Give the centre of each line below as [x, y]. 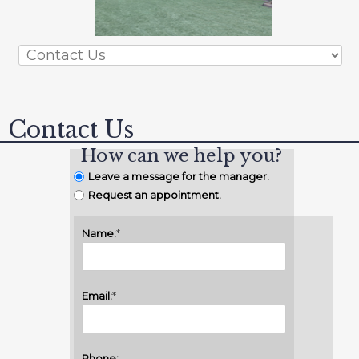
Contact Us [71, 130]
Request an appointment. [154, 195]
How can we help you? [182, 156]
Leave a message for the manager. [178, 177]
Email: [97, 296]
